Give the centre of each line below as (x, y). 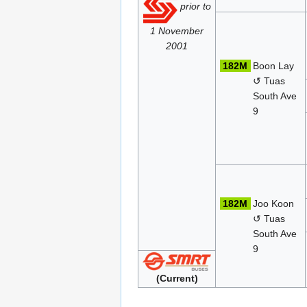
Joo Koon (274, 203)
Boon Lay (274, 65)
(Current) (177, 278)
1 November (177, 30)
